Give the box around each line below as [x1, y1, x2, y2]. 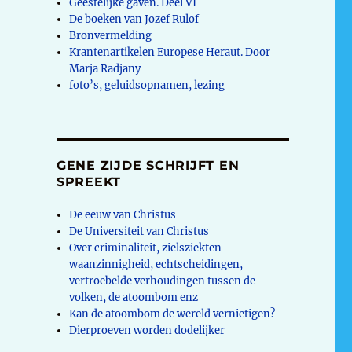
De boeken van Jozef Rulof [69, 12, 200, 26]
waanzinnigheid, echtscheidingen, [69, 257, 244, 271]
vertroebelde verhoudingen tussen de [69, 273, 256, 288]
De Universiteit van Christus [69, 224, 210, 238]
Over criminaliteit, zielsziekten [69, 240, 222, 255]
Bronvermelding [69, 28, 152, 42]
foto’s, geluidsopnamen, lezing [69, 78, 225, 92]
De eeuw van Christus [69, 207, 177, 222]
